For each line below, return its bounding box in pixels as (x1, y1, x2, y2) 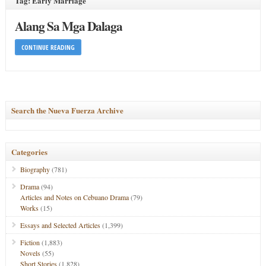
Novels (20, 248, 40, 258)
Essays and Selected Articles (20, 220, 100, 230)
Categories (11, 146, 47, 157)
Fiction (20, 237, 40, 247)
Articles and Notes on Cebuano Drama (20, 192, 129, 202)
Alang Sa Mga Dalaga (14, 17, 122, 35)
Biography (20, 164, 50, 174)
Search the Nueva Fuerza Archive (11, 104, 123, 116)
